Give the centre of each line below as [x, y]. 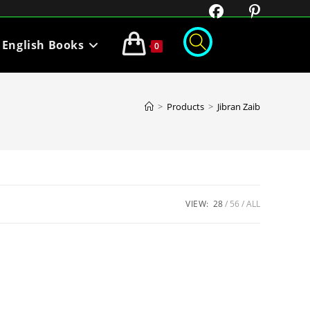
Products [185, 107]
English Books [43, 45]
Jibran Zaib [239, 107]
